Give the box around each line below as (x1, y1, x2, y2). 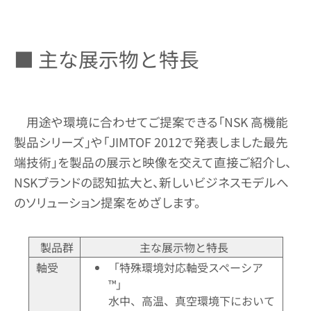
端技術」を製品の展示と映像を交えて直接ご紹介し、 (14, 153, 292, 171)
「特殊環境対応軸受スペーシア (108, 258, 263, 276)
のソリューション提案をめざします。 (14, 193, 201, 211)
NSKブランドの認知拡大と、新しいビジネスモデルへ (14, 173, 289, 191)
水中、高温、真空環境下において (108, 292, 275, 309)
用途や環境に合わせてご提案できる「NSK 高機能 (26, 112, 288, 131)
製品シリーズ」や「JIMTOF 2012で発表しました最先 (14, 133, 288, 151)
